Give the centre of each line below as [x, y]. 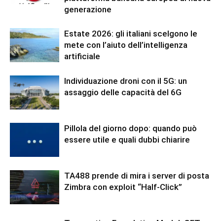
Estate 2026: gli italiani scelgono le [131, 34]
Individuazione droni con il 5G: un [126, 81]
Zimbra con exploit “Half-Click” [123, 187]
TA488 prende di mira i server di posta [137, 176]
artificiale [82, 56]
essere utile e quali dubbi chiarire [127, 140]
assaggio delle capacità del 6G [123, 92]
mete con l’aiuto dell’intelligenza [126, 45]
